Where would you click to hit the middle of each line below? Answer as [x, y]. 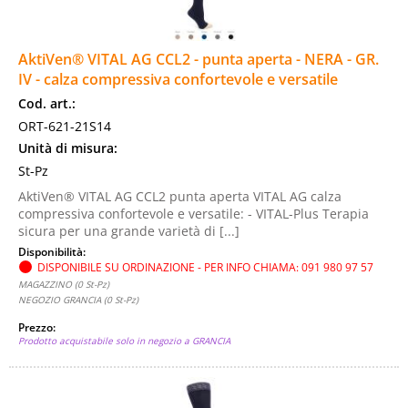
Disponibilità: [53, 251]
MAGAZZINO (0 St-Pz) [64, 284]
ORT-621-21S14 [65, 126]
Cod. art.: [47, 103]
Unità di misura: [68, 148]
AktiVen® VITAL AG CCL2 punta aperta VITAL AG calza [180, 196]
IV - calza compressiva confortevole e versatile [178, 79]
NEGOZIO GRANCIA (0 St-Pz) [78, 300]
